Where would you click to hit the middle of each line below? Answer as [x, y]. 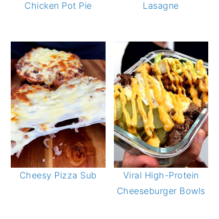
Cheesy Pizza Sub [58, 175]
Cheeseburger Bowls [161, 191]
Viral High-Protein [161, 175]
